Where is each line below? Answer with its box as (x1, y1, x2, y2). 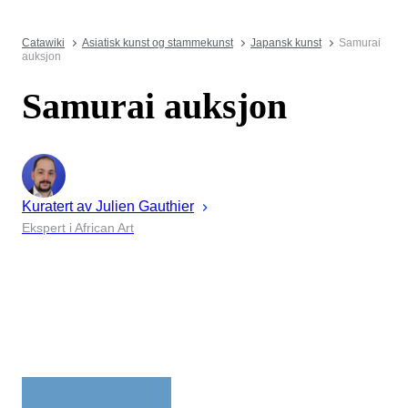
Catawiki (22, 36, 65, 49)
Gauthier (138, 198, 194, 214)
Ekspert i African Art (22, 219, 134, 235)
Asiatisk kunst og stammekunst (82, 36, 233, 49)
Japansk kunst (250, 36, 321, 49)
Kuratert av (22, 198, 92, 214)
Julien (92, 198, 138, 214)
